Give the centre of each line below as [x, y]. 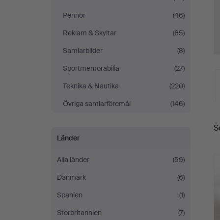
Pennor [74, 15]
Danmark [71, 177]
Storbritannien [79, 213]
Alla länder [73, 160]
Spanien [70, 195]
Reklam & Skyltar [90, 33]
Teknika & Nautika [91, 86]
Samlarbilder [83, 51]
